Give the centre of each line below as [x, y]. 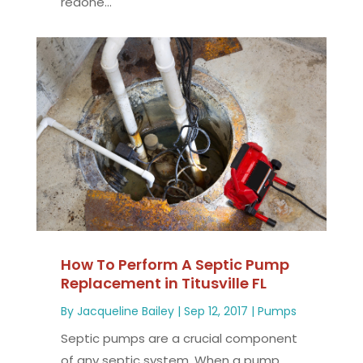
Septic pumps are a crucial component [179, 338]
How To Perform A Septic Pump [175, 264]
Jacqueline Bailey [125, 311]
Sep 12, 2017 [216, 311]
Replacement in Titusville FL [163, 283]
